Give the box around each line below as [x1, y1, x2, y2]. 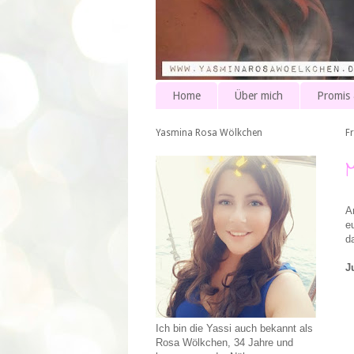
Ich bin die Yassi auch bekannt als [156, 322, 313, 335]
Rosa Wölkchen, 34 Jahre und [156, 337, 293, 349]
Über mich [235, 89, 283, 103]
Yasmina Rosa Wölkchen [156, 127, 262, 139]
